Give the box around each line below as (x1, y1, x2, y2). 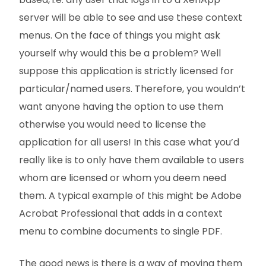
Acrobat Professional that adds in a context (19, 207, 223, 220)
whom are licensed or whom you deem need (19, 171, 226, 185)
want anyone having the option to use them (19, 100, 223, 113)
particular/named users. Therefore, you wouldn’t (19, 82, 245, 96)
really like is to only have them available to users (19, 153, 244, 167)
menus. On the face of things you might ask (19, 28, 220, 42)
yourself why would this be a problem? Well (19, 46, 221, 60)
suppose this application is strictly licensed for (19, 64, 234, 78)
